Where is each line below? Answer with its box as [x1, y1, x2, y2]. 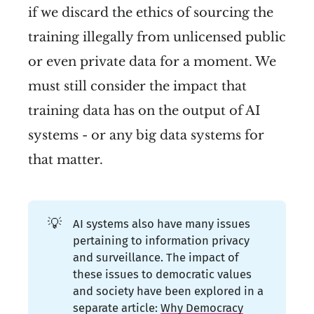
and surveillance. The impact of [73, 250, 240, 265]
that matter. [28, 152, 103, 168]
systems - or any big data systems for [28, 128, 264, 144]
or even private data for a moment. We [28, 54, 276, 70]
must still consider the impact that [28, 78, 247, 95]
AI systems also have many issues [73, 217, 251, 231]
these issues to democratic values [73, 267, 252, 282]
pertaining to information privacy [73, 233, 250, 248]
